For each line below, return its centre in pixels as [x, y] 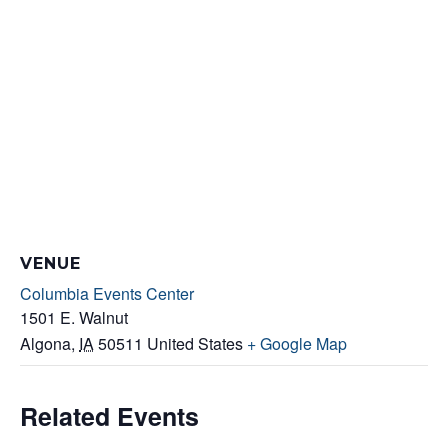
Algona [45, 343]
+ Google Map [297, 343]
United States [195, 343]
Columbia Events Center [107, 293]
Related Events [109, 416]
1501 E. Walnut [74, 317]
